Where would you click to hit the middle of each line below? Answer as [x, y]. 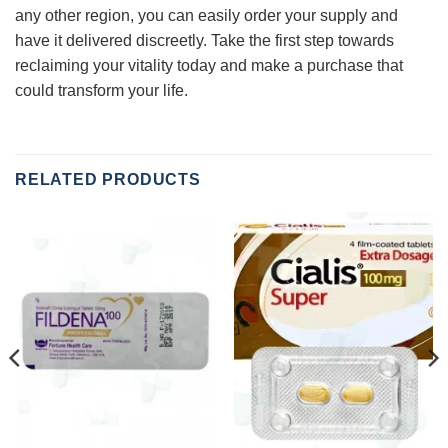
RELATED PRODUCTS [108, 179]
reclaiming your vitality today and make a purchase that [209, 65]
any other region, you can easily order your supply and [206, 15]
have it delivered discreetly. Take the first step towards [204, 40]
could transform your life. [101, 90]
